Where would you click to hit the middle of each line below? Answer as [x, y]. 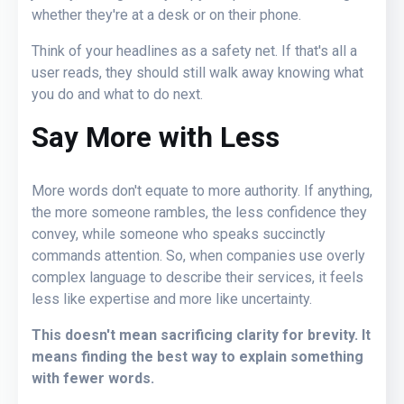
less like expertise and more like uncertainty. [172, 298]
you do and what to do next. [117, 94]
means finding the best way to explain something [197, 356]
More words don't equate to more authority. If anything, [202, 190]
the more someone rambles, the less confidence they [199, 212]
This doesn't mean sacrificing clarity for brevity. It [201, 335]
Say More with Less [156, 137]
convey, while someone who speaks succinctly [179, 234]
